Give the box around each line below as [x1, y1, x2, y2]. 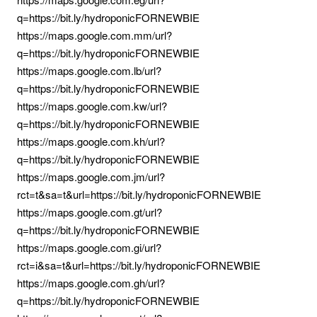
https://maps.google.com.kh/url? [17, 134, 165, 149]
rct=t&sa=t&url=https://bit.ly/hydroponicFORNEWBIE [17, 187, 261, 202]
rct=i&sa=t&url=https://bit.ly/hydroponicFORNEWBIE [17, 258, 260, 272]
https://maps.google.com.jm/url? [17, 169, 165, 184]
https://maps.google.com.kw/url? [17, 98, 167, 113]
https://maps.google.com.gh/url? [17, 275, 165, 290]
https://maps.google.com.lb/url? [17, 63, 161, 78]
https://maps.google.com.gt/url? [17, 204, 162, 219]
